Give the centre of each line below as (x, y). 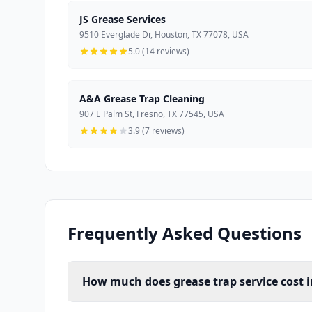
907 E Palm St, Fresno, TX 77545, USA (152, 114)
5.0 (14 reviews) (159, 52)
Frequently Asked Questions (185, 233)
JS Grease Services (123, 19)
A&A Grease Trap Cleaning (142, 99)
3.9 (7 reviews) (156, 131)
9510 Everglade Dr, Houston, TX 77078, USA (164, 35)
